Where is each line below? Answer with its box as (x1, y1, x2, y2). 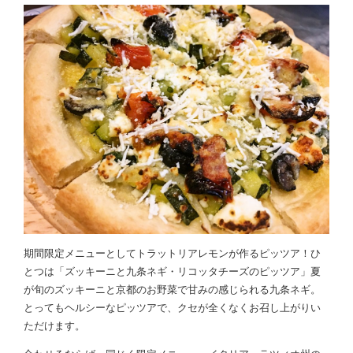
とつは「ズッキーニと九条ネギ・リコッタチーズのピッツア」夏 (24, 265, 321, 277)
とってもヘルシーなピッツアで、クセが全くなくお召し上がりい (24, 301, 321, 314)
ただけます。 (24, 319, 85, 332)
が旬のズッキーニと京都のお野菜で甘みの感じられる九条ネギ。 (24, 283, 321, 295)
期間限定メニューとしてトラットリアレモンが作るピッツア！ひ (24, 247, 321, 259)
